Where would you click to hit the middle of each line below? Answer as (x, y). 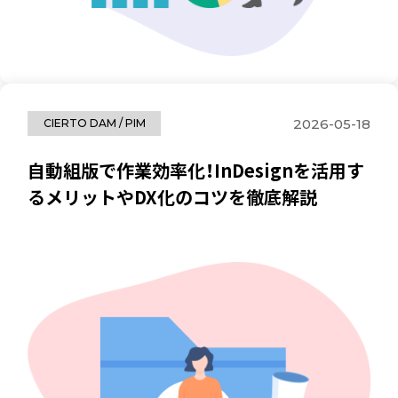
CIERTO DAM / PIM (94, 123)
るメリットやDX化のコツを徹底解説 (173, 196)
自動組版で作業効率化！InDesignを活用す (196, 170)
